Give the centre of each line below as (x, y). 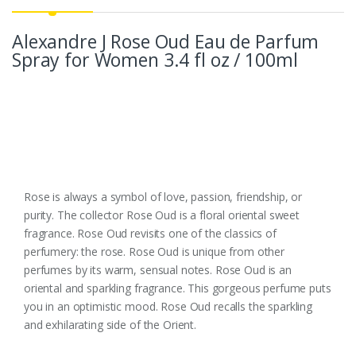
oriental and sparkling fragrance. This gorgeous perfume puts (178, 288)
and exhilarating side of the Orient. (110, 325)
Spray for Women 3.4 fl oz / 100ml (155, 60)
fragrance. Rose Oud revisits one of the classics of (150, 234)
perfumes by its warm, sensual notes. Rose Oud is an (158, 270)
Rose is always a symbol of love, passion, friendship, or (163, 197)
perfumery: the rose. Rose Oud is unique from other (154, 252)
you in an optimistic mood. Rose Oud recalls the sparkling (168, 307)
